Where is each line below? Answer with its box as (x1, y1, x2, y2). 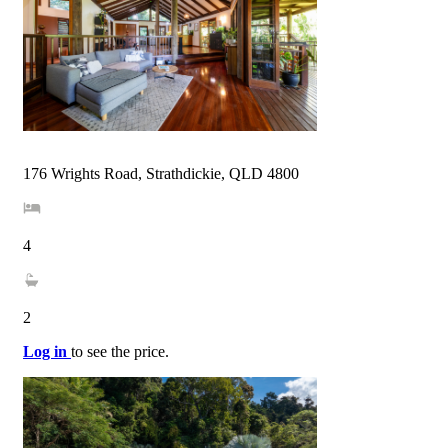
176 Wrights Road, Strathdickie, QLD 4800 (23, 165, 299, 183)
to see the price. (71, 343, 169, 361)
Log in (23, 343, 71, 361)
